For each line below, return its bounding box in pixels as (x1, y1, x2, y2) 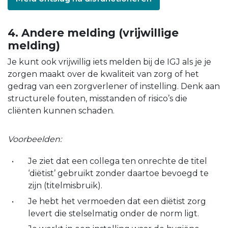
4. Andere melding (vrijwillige (8, 26, 179, 40)
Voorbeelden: (8, 134, 62, 145)
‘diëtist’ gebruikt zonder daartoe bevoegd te (28, 168, 209, 179)
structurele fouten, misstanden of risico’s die (8, 94, 187, 104)
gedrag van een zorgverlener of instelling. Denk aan (8, 81, 220, 92)
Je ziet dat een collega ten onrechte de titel (28, 156, 207, 166)
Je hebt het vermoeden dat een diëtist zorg (28, 196, 206, 206)
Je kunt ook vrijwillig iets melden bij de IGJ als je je (8, 57, 211, 67)
